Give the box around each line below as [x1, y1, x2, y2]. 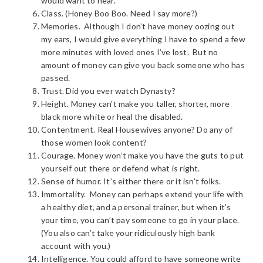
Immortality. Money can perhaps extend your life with [41, 189, 244, 199]
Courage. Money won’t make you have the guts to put [41, 150, 244, 160]
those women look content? [41, 137, 147, 147]
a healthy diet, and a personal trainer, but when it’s [41, 202, 231, 212]
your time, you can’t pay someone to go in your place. [41, 215, 240, 225]
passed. [41, 73, 70, 83]
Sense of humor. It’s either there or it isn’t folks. [41, 176, 221, 186]
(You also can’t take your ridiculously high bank [41, 228, 215, 238]
